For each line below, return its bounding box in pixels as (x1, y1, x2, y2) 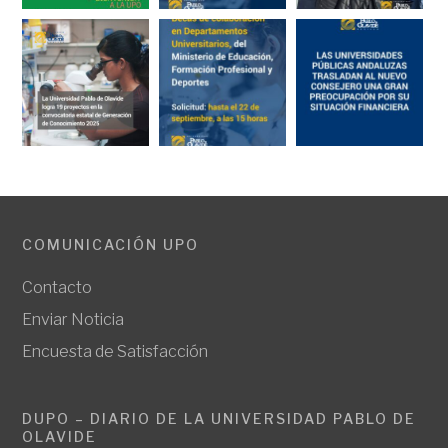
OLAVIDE (22, 428, 98, 446)
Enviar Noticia (22, 310, 125, 330)
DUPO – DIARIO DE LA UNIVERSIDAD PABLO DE (22, 410, 417, 428)
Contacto (22, 278, 93, 298)
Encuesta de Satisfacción (22, 342, 209, 362)
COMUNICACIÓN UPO (22, 236, 200, 254)
